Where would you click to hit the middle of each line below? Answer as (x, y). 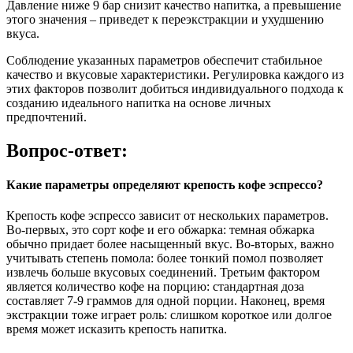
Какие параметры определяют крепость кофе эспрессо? (165, 184)
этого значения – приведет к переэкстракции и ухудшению (165, 19)
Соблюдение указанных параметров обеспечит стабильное (164, 60)
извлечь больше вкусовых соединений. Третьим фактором (163, 273)
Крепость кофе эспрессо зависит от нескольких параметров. (167, 216)
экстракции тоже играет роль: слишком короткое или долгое (169, 315)
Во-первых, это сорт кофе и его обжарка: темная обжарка (160, 230)
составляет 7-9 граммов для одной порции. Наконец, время (165, 301)
